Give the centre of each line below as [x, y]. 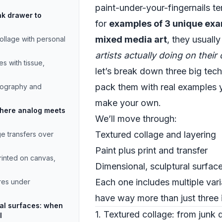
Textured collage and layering [156, 135]
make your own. [128, 103]
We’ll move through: [136, 119]
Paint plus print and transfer [151, 150]
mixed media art [131, 39]
